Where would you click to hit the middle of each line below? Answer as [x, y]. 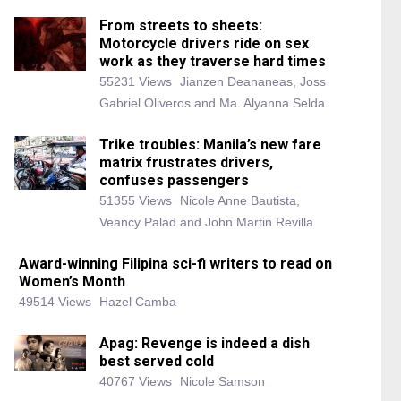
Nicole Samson [222, 381]
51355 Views [136, 200]
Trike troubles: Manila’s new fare [210, 145]
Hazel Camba [138, 302]
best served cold [157, 361]
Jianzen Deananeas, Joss [253, 81]
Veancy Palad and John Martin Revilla [206, 222]
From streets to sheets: [181, 26]
